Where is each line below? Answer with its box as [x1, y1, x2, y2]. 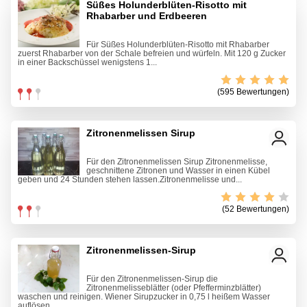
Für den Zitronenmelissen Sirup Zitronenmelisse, [86, 157, 267, 167]
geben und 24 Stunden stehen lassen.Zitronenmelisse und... [18, 175, 242, 185]
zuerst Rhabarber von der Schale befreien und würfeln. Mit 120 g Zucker [18, 49, 286, 59]
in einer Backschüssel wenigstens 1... [18, 58, 157, 68]
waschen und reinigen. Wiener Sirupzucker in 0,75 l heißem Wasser [18, 292, 270, 302]
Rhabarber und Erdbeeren [86, 10, 207, 22]
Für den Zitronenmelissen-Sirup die [86, 274, 218, 284]
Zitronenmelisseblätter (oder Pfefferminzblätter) [86, 283, 261, 293]
